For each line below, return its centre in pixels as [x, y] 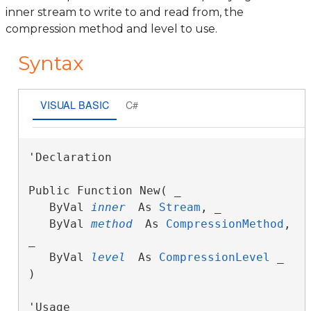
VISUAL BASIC [74, 104]
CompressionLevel [214, 257]
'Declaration [70, 157]
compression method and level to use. [111, 29]
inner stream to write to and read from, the [125, 12]
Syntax [51, 63]
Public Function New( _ [104, 191]
